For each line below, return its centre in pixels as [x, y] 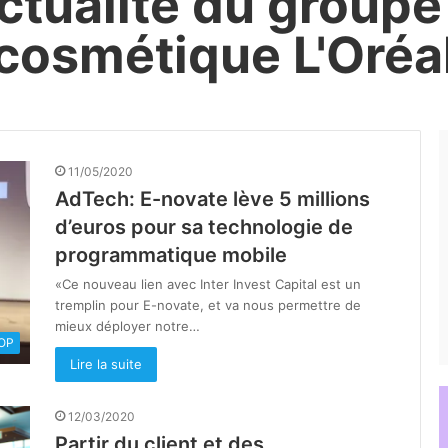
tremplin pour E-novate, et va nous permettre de [208, 305]
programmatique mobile [171, 255]
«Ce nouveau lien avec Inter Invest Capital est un [208, 284]
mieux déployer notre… [127, 326]
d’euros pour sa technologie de [204, 227]
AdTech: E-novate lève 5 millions [212, 199]
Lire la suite [106, 364]
